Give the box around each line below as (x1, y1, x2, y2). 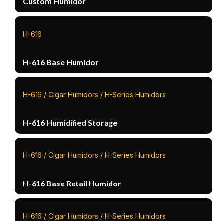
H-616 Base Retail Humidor (23, 178, 122, 188)
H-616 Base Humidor (23, 57, 99, 67)
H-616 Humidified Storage (23, 117, 118, 127)
